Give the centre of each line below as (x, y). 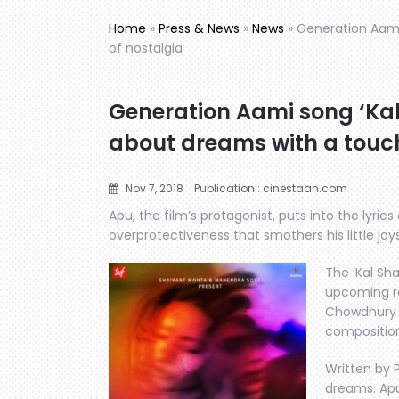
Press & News (199, 28)
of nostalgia (146, 48)
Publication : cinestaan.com (271, 188)
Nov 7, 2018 (153, 188)
